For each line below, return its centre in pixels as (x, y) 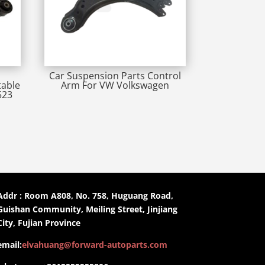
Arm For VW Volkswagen (115, 85)
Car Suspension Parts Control (115, 76)
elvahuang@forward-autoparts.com (94, 244)
